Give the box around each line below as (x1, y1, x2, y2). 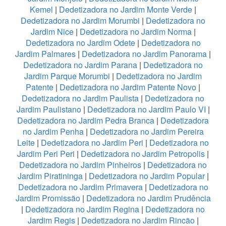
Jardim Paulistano (16, 103, 81, 115)
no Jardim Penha (22, 125, 84, 137)
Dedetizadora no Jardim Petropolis (81, 147, 205, 159)
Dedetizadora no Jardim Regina (25, 203, 139, 215)
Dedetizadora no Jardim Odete (25, 36, 135, 48)
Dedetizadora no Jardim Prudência (86, 192, 211, 204)
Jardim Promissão (15, 192, 80, 204)
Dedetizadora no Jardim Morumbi (21, 14, 140, 26)
